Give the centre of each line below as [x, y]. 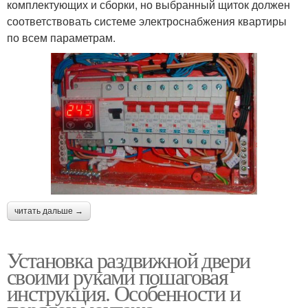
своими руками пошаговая [118, 276]
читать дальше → [49, 211]
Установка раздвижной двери [129, 259]
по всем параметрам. [61, 38]
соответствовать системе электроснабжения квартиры [147, 21]
